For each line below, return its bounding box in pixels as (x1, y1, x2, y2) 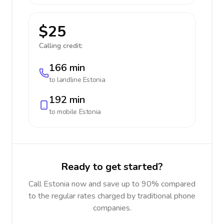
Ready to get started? (61, 160, 163, 173)
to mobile (49, 107, 79, 116)
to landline (49, 75, 83, 84)
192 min (49, 93, 85, 106)
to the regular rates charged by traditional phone (28, 190, 195, 201)
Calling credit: (39, 41, 82, 50)
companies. (92, 202, 131, 213)
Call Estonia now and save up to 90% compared (28, 178, 195, 189)
